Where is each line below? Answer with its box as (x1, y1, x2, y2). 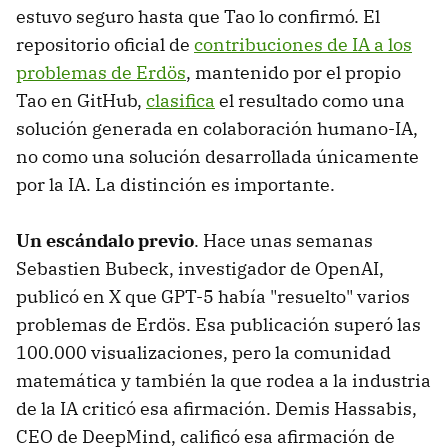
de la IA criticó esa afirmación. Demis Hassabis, (16, 396, 417, 420)
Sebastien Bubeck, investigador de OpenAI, (16, 256, 384, 280)
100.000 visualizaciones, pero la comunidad (16, 340, 391, 364)
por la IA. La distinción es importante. (16, 172, 335, 196)
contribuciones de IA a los (194, 32, 412, 56)
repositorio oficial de (16, 32, 194, 56)
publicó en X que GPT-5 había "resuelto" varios (16, 284, 410, 308)
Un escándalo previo (16, 228, 194, 252)
